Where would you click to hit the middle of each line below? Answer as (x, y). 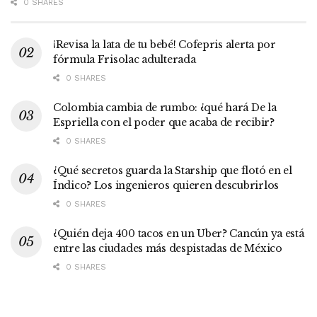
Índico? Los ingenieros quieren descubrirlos (166, 186)
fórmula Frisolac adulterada (125, 60)
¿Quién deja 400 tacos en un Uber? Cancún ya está (179, 234)
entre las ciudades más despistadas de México (168, 249)
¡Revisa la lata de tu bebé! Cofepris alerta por (165, 45)
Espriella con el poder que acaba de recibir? (164, 123)
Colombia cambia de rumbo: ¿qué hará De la (165, 108)
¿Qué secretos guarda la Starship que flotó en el (173, 171)
